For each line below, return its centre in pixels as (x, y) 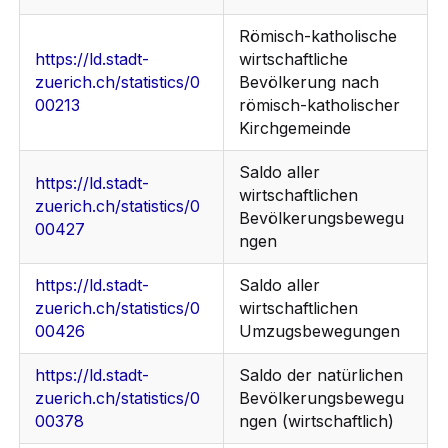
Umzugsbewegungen (320, 331)
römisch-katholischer (320, 105)
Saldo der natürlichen (321, 375)
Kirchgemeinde (295, 128)
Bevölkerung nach (309, 82)
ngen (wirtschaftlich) (317, 421)
